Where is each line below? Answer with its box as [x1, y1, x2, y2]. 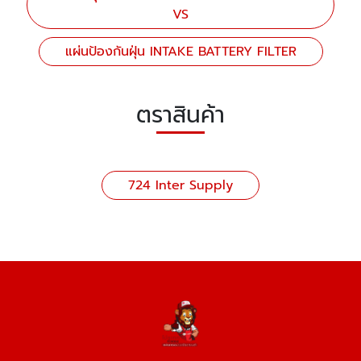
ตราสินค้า [136, 98, 225, 132]
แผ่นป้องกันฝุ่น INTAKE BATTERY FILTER [64, 42, 297, 61]
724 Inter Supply [128, 176, 233, 195]
